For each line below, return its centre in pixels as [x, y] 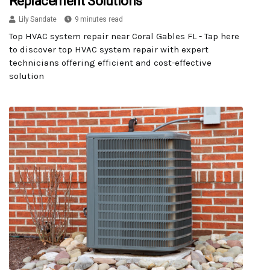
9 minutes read [99, 19]
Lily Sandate [38, 19]
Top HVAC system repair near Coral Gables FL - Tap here [124, 36]
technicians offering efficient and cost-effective [110, 62]
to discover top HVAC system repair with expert [109, 49]
